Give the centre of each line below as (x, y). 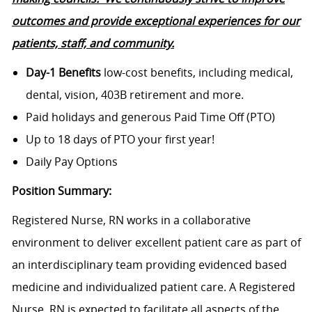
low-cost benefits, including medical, (197, 72)
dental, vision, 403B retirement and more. (134, 94)
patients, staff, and (62, 43)
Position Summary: (61, 190)
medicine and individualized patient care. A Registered (153, 287)
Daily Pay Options (71, 161)
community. (143, 43)
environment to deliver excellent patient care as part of (156, 242)
